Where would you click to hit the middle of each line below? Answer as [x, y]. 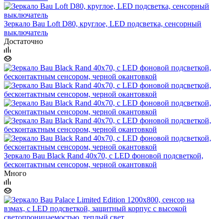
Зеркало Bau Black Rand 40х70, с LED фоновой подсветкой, [104, 155]
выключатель [26, 32]
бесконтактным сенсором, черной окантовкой [80, 164]
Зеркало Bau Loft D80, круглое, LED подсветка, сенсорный [103, 23]
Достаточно [23, 41]
